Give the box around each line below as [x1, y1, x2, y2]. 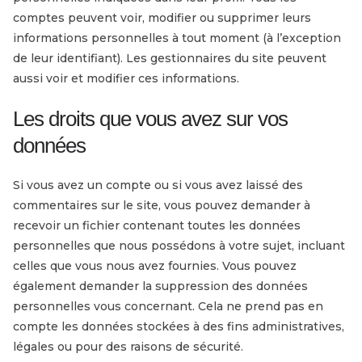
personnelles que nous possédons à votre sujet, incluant [13, 238, 345, 253]
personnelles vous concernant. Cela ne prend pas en [13, 298, 323, 314]
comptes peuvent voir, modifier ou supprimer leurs [13, 10, 311, 25]
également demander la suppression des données [13, 278, 308, 293]
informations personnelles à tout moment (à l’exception [13, 30, 341, 45]
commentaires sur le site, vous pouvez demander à [13, 197, 310, 213]
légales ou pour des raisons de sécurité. [13, 339, 243, 354]
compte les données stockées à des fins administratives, [13, 318, 344, 334]
